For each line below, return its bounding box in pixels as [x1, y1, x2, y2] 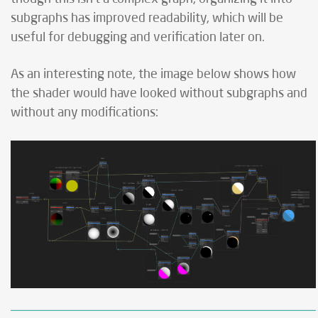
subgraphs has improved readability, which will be [11, 11, 283, 25]
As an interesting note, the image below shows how [11, 67, 296, 81]
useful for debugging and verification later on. [11, 31, 265, 44]
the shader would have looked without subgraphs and [11, 87, 307, 100]
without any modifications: [11, 106, 158, 119]
